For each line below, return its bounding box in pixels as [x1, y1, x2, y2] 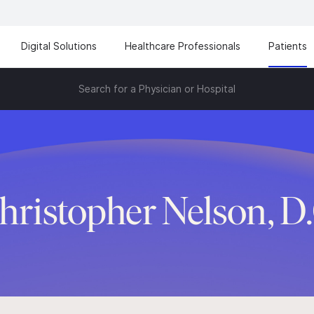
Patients [268, 40, 307, 52]
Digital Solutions [21, 40, 97, 52]
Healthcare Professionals [125, 40, 240, 52]
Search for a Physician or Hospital [78, 83, 235, 95]
